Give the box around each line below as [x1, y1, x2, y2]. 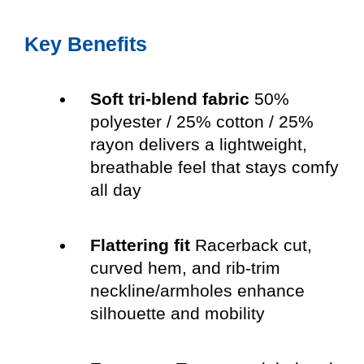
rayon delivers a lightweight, [89, 135, 307, 154]
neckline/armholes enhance [89, 281, 305, 301]
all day [89, 180, 141, 200]
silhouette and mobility [89, 304, 265, 323]
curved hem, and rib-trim [89, 258, 280, 278]
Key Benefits [24, 32, 147, 55]
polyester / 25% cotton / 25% [89, 112, 314, 132]
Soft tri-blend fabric [89, 89, 249, 109]
